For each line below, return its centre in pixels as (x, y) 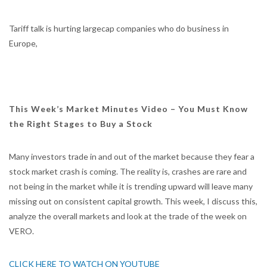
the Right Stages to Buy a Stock (81, 124)
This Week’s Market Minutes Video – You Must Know (128, 109)
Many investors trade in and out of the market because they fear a (132, 156)
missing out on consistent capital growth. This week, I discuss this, (133, 201)
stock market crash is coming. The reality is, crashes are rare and (128, 171)
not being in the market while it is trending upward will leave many (131, 186)
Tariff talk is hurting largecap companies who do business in (119, 28)
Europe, (23, 43)
